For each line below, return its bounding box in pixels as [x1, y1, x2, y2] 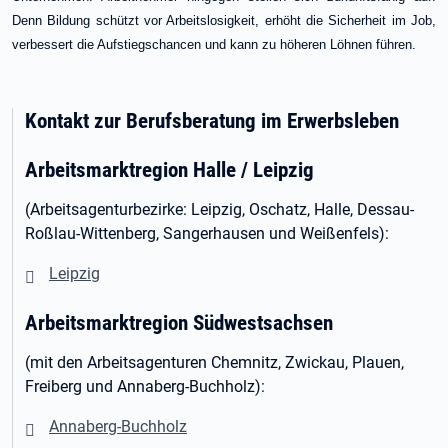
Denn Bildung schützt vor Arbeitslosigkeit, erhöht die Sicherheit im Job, [12, 13, 436, 28]
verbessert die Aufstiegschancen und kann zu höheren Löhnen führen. [12, 37, 416, 52]
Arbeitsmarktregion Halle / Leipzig [25, 157, 314, 182]
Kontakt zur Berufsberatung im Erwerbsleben [25, 108, 399, 133]
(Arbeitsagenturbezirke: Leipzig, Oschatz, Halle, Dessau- [25, 200, 414, 219]
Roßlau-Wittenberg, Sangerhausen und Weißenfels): [25, 224, 389, 243]
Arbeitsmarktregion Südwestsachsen [25, 310, 333, 335]
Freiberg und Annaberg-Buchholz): [25, 377, 265, 396]
